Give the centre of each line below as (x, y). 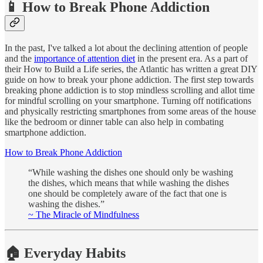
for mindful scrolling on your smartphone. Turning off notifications (128, 100)
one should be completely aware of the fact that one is (127, 193)
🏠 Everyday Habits (65, 253)
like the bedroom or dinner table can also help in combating (114, 122)
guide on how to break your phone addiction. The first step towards (129, 79)
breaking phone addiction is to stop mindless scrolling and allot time (130, 90)
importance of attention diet (85, 58)
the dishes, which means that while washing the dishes (129, 183)
